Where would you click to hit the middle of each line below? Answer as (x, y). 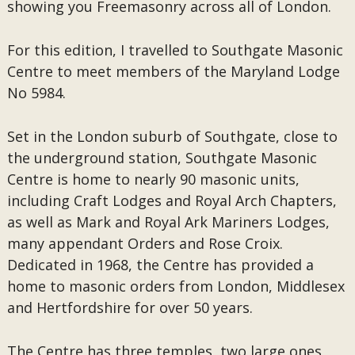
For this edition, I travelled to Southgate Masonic (175, 50)
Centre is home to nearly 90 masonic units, (153, 179)
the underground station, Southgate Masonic (162, 158)
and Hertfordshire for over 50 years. (134, 307)
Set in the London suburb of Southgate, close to (172, 136)
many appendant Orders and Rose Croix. (147, 243)
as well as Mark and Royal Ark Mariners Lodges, (168, 222)
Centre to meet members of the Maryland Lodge (173, 71)
